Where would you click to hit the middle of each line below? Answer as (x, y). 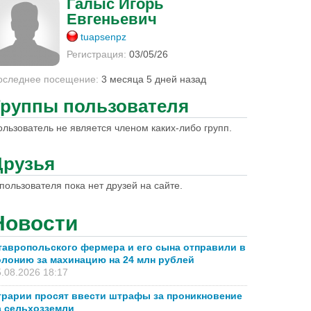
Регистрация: (96, 54)
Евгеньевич (112, 19)
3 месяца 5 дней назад (152, 79)
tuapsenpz (103, 37)
